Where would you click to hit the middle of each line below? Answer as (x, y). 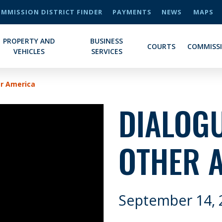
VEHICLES (29, 51)
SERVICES (107, 51)
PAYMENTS (132, 12)
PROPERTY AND (29, 41)
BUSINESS (107, 41)
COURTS (162, 46)
